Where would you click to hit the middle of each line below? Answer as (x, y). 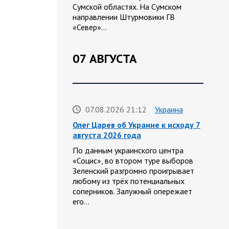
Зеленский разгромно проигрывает (133, 171)
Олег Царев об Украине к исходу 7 (136, 125)
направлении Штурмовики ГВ (124, 17)
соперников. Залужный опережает (132, 191)
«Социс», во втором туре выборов (133, 161)
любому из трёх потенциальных (129, 181)
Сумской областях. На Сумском (127, 7)
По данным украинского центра (128, 151)
